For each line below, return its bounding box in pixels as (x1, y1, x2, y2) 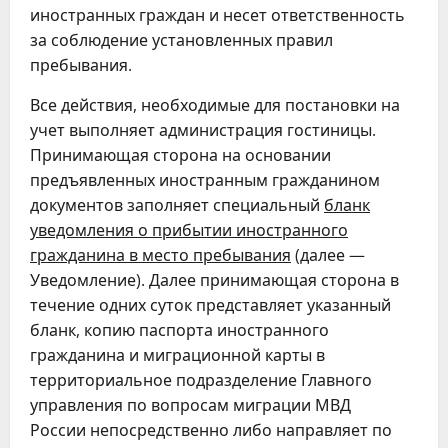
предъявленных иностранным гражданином (30, 169, 380, 191)
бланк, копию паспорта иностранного (30, 319, 329, 341)
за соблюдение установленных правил (30, 29, 333, 51)
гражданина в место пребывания (30, 244, 291, 266)
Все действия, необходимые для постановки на (30, 94, 400, 116)
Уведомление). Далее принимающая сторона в (30, 269, 399, 291)
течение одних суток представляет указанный (30, 294, 391, 316)
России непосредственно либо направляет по (30, 419, 392, 441)
